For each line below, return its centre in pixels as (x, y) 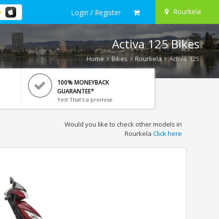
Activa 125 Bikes (156, 44)
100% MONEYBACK (83, 82)
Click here (167, 133)
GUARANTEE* (76, 91)
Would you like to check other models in (123, 124)
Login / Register (96, 12)
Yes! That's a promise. (85, 99)
